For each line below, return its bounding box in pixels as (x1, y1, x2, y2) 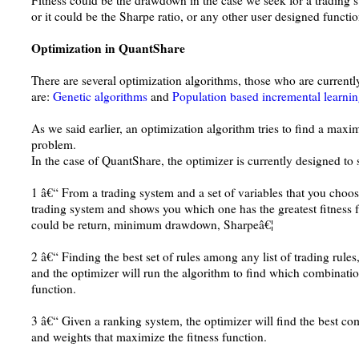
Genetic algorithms (53, 88, 147, 104)
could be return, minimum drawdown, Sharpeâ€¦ (31, 216, 273, 232)
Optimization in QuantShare (31, 39, 185, 57)
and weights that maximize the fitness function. (31, 329, 267, 345)
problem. (31, 136, 76, 152)
